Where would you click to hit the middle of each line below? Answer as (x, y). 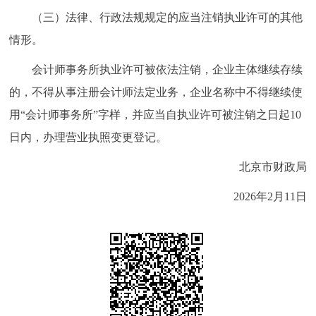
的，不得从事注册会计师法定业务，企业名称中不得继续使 (156, 92)
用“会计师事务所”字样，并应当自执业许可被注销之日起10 (156, 115)
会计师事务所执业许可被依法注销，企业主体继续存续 (168, 69)
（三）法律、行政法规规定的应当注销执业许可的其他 (168, 17)
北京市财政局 (273, 167)
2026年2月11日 (257, 196)
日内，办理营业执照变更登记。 (89, 137)
